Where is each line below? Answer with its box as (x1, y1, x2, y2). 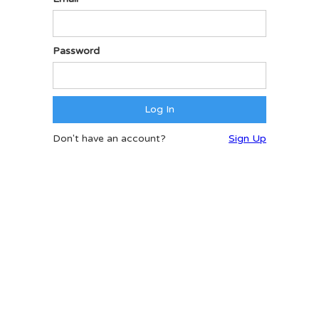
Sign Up (229, 132, 266, 145)
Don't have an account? (53, 132, 166, 145)
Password (53, 45, 100, 57)
